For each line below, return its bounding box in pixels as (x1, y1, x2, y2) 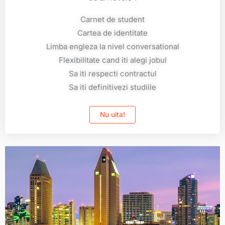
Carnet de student (80, 15, 145, 25)
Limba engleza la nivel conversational (46, 42, 179, 52)
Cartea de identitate (77, 28, 148, 38)
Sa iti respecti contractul (68, 69, 157, 79)
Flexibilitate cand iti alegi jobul (58, 55, 167, 65)
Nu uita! (100, 110, 125, 119)
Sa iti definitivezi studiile (69, 82, 156, 92)
